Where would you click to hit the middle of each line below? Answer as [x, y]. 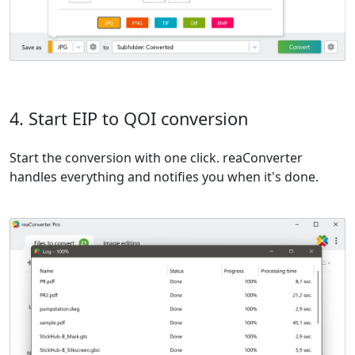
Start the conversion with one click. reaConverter [156, 158]
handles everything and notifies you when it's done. [164, 177]
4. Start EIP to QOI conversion [129, 119]
